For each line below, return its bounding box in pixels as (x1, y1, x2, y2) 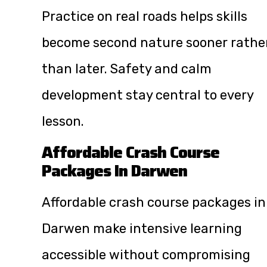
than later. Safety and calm (42, 60, 212, 77)
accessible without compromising (42, 246, 250, 263)
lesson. (42, 113, 84, 129)
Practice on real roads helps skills (42, 8, 247, 24)
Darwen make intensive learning (42, 220, 242, 237)
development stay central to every (42, 86, 253, 103)
